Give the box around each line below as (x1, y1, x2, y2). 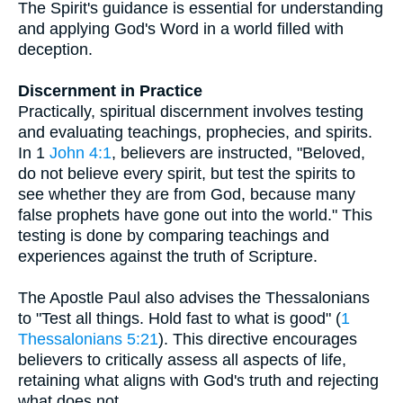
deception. (18, 40, 93, 58)
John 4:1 (49, 144, 112, 162)
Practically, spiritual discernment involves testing (18, 103, 363, 121)
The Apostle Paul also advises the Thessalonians (18, 289, 370, 307)
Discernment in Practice (18, 82, 202, 100)
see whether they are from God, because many (18, 185, 355, 203)
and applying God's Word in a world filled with (18, 20, 344, 38)
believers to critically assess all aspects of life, (18, 351, 346, 369)
